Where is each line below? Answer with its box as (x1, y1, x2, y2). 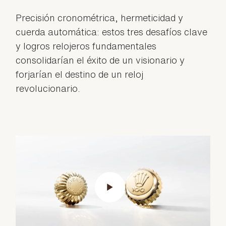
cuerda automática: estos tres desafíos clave (16, 27, 208, 36)
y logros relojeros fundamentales (16, 41, 157, 50)
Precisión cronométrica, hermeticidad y (16, 13, 184, 22)
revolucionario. (16, 83, 81, 93)
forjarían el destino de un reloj (16, 69, 144, 79)
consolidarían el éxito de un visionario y (16, 55, 185, 65)
